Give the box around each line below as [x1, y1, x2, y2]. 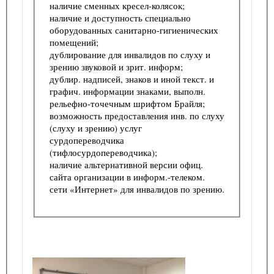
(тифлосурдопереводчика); [50, 146, 160, 158]
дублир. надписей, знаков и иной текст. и [50, 72, 214, 85]
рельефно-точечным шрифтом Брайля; [50, 97, 207, 109]
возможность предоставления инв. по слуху [50, 109, 224, 122]
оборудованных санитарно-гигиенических [50, 23, 218, 36]
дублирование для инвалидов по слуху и [50, 48, 210, 61]
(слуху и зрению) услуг [50, 121, 144, 134]
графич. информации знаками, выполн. [50, 84, 206, 97]
